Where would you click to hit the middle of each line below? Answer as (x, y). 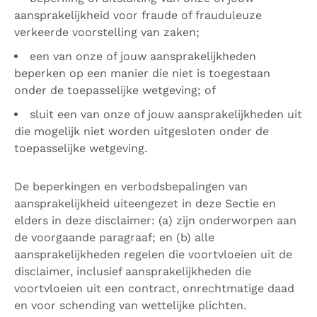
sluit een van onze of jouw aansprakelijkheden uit (166, 114)
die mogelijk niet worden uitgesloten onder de (142, 131)
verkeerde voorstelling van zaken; (107, 32)
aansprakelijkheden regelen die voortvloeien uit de (153, 254)
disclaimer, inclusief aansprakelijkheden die (133, 271)
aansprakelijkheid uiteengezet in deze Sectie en (145, 203)
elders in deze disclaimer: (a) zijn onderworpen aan (155, 220)
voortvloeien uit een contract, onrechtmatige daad (154, 288)
